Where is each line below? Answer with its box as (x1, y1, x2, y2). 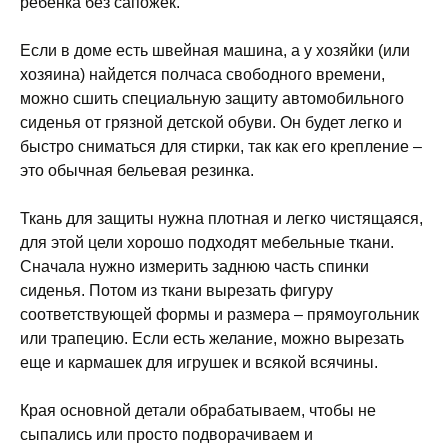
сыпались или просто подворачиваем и (20, 426, 313, 443)
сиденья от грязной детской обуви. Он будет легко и (20, 114, 402, 131)
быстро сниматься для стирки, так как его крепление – (20, 138, 422, 155)
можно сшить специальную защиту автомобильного (20, 90, 404, 107)
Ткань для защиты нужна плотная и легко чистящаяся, (20, 210, 423, 227)
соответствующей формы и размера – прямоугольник (20, 306, 419, 323)
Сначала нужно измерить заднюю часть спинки (20, 258, 369, 275)
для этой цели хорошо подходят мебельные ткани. (20, 234, 394, 251)
